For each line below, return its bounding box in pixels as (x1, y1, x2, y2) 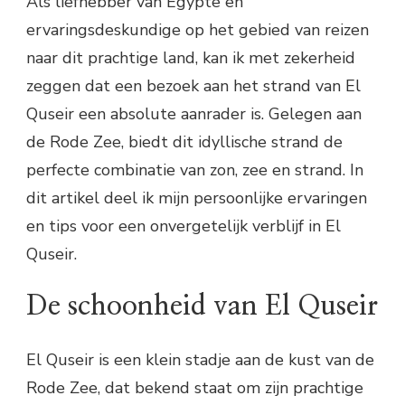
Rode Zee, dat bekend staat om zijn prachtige (26, 377, 363, 400)
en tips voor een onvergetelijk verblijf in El (26, 214, 341, 237)
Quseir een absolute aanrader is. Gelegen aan (26, 102, 362, 125)
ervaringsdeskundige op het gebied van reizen (26, 18, 369, 41)
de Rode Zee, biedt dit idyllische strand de (26, 130, 343, 153)
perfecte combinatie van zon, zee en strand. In (26, 158, 363, 181)
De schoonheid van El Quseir (26, 293, 378, 321)
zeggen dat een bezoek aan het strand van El (26, 74, 361, 97)
